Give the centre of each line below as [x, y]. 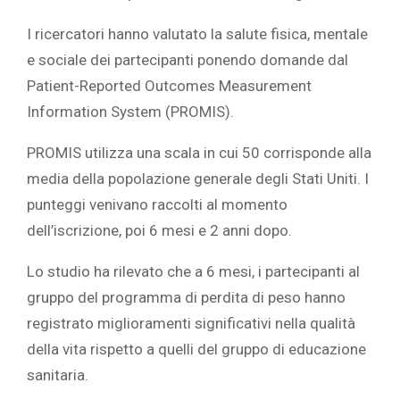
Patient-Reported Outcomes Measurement [169, 86]
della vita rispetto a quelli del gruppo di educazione [196, 350]
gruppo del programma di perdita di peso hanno [186, 298]
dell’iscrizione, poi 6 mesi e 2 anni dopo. [159, 231]
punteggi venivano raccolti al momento [157, 205]
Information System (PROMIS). [130, 112]
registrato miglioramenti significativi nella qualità [191, 324]
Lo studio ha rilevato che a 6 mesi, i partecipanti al [193, 272]
